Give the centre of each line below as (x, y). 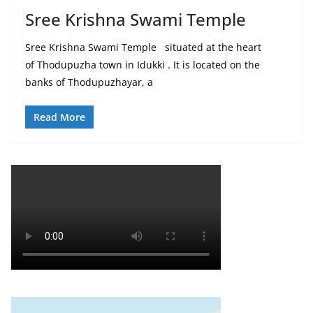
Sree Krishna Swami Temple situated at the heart (143, 48)
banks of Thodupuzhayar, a (89, 82)
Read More (59, 117)
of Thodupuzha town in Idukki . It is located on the (143, 65)
